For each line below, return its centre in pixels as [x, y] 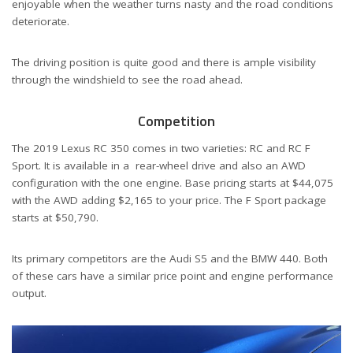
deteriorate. [41, 21]
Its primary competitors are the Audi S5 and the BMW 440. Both [170, 259]
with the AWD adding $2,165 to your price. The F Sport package [169, 201]
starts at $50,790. [55, 218]
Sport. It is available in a [71, 166]
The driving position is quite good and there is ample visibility [164, 62]
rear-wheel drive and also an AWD [221, 166]
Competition [176, 121]
